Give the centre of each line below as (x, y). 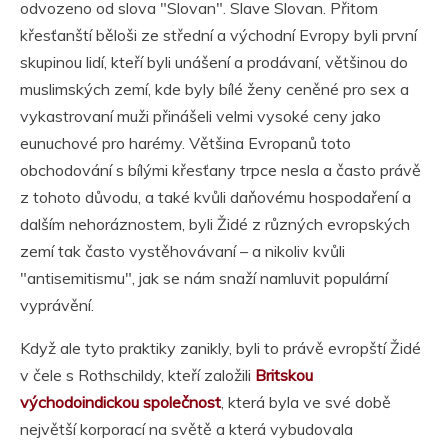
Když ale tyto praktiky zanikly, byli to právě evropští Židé (220, 348)
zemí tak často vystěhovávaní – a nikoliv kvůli (182, 251)
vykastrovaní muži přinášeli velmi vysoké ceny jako (200, 116)
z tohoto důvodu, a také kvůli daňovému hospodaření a (215, 197)
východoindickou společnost (120, 402)
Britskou (284, 375)
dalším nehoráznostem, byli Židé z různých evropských (215, 224)
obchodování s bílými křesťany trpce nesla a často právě (220, 170)
